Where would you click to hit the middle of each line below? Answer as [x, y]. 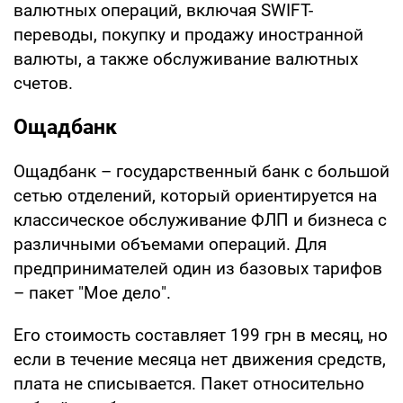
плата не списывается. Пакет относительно [189, 383]
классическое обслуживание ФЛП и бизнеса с [200, 219]
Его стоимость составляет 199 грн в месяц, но [201, 335]
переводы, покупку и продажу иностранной [188, 34]
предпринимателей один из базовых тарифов [198, 268]
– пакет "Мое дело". [92, 292]
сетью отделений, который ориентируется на [195, 195]
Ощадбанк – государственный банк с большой [201, 171]
